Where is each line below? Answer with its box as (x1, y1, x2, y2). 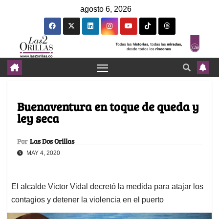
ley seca (17, 110, 59, 127)
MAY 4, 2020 (25, 150, 60, 157)
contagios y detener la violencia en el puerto (11, 196, 164, 204)
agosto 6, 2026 (80, 5, 131, 13)
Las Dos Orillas (30, 136, 74, 146)
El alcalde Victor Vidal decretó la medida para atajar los (11, 182, 203, 191)
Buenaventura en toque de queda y (17, 98, 199, 115)
